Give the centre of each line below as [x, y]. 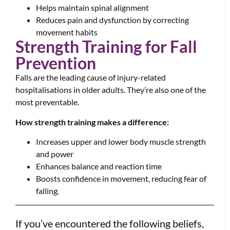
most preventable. [47, 102]
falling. [47, 191]
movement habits [67, 32]
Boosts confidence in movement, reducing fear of [121, 179]
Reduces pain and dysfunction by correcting [112, 20]
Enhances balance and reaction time [99, 166]
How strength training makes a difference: [92, 122]
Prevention [56, 63]
